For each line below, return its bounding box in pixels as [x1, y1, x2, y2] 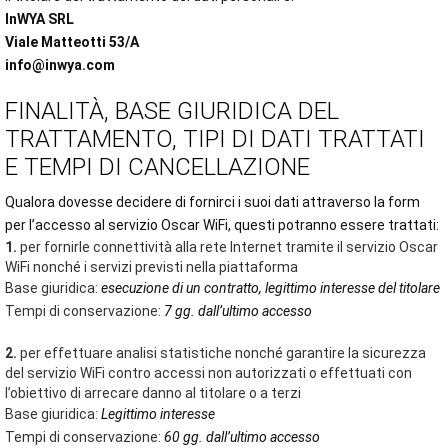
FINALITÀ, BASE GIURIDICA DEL [5, 97, 339, 125]
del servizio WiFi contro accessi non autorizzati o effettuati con [5, 365, 412, 381]
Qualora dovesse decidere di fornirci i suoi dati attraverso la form [5, 194, 420, 210]
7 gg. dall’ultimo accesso [164, 303, 312, 319]
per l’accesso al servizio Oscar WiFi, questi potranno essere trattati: [5, 217, 439, 233]
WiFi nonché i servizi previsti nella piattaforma [5, 259, 298, 275]
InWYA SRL [5, 11, 74, 27]
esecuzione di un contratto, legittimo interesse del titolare [101, 280, 440, 296]
